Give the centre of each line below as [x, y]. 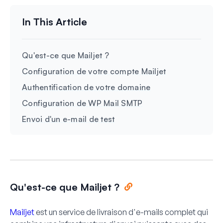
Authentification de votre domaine [86, 87]
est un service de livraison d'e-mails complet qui [122, 212]
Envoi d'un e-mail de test [68, 119]
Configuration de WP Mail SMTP [82, 103]
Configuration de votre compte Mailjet [94, 71]
